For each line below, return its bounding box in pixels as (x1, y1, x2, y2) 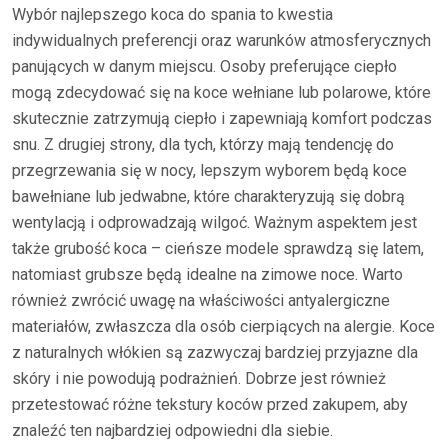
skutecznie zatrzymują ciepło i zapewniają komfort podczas (12, 109, 432, 128)
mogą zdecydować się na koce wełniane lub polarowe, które (12, 83, 431, 102)
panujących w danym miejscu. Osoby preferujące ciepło (12, 57, 397, 76)
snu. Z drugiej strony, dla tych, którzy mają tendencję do (12, 135, 394, 154)
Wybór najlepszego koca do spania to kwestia (12, 5, 333, 24)
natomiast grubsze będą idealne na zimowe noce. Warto (12, 265, 403, 284)
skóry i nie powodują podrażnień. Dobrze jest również (12, 369, 386, 388)
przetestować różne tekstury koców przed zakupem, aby (12, 395, 408, 414)
